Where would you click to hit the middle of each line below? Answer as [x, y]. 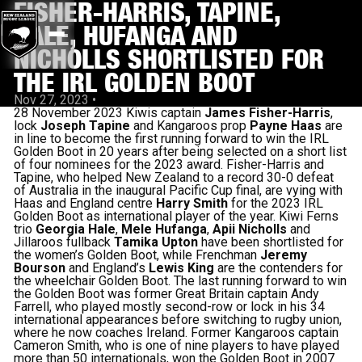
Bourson [40, 268]
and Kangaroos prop [190, 126]
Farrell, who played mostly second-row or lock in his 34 [170, 307]
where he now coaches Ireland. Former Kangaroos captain [177, 333]
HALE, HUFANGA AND [126, 35]
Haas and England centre [85, 203]
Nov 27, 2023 [52, 100]
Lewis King [182, 268]
